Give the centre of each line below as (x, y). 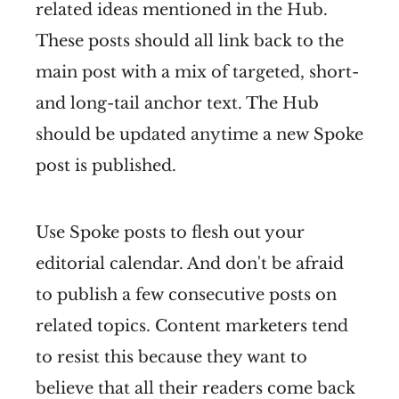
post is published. (106, 165)
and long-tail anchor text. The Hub (177, 103)
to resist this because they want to (171, 357)
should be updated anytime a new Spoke (199, 134)
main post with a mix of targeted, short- (197, 72)
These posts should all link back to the (190, 41)
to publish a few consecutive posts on (186, 294)
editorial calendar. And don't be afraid (190, 263)
